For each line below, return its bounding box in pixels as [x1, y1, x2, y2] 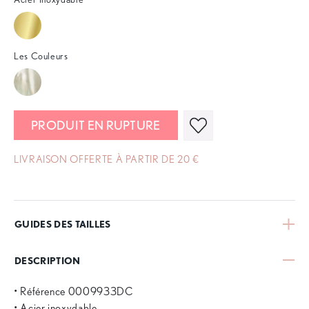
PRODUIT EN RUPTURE [31, 118, 161, 132]
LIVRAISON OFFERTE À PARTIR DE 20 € [14, 152, 199, 166]
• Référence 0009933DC [14, 285, 134, 299]
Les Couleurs [14, 50, 68, 61]
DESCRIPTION [14, 254, 81, 266]
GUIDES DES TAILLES [14, 218, 111, 230]
